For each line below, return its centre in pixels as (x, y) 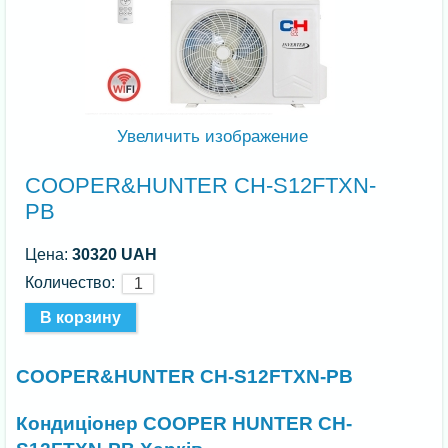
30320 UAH (115, 254)
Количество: (74, 282)
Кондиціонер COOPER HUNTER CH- (184, 423)
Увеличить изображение (210, 136)
